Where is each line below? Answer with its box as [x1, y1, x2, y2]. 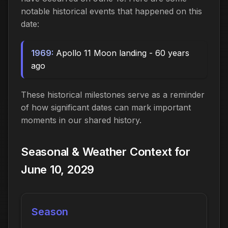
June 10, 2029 [21, 162, 95, 176]
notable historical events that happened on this [21, 6, 202, 16]
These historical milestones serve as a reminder [21, 89, 205, 100]
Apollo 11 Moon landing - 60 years [53, 47, 189, 58]
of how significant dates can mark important [21, 102, 191, 112]
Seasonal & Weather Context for [21, 145, 190, 158]
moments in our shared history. [21, 115, 141, 125]
